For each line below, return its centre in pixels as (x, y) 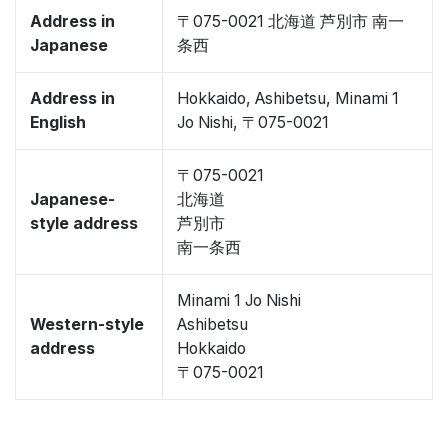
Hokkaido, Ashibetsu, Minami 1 (288, 98)
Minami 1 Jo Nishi (239, 300)
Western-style (87, 324)
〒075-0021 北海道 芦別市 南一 (290, 21)
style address (84, 223)
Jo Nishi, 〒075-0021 (253, 122)
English (58, 122)
